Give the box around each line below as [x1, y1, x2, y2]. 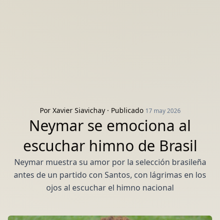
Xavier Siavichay [52, 106, 105, 115]
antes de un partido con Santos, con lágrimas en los [14, 169, 206, 180]
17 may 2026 [145, 107, 181, 115]
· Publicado [105, 106, 145, 115]
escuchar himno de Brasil [23, 136, 197, 156]
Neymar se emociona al [29, 115, 191, 136]
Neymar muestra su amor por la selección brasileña [14, 157, 206, 167]
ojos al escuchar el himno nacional [46, 182, 174, 193]
